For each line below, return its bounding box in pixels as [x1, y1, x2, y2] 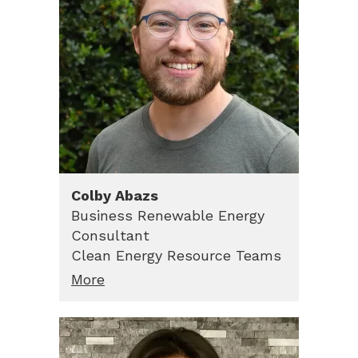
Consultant [71, 226, 149, 244]
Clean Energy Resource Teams [71, 246, 281, 264]
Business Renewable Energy [71, 206, 265, 224]
